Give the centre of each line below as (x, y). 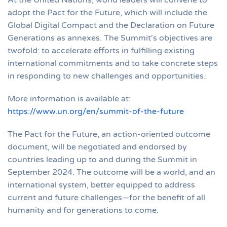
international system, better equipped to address (101, 185)
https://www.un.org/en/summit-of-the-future (96, 111)
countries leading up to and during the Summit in (102, 159)
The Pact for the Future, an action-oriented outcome (109, 134)
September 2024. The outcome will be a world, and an (111, 172)
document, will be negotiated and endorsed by (97, 147)
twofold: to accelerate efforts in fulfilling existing (101, 50)
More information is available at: (69, 99)
